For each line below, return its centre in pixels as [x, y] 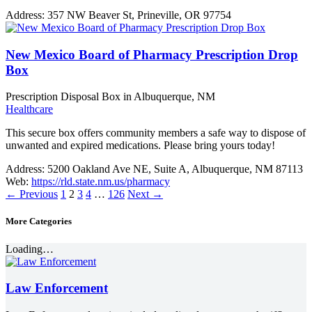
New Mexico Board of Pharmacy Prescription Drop [152, 54]
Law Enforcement [57, 288]
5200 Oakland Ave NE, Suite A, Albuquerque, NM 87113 [175, 169]
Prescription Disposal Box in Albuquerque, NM [110, 97]
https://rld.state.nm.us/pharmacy [101, 182]
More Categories [39, 221]
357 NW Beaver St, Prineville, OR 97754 [139, 15]
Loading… [30, 249]
